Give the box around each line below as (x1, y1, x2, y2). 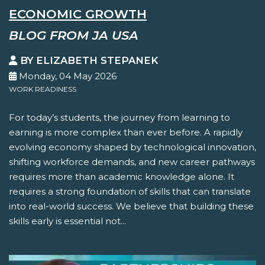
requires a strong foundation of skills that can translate (9, 186, 251, 198)
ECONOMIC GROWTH (9, 6, 147, 21)
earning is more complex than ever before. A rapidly (9, 127, 243, 138)
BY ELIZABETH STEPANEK (17, 54, 158, 67)
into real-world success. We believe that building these (9, 201, 254, 212)
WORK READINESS (9, 85, 76, 94)
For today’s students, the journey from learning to (9, 112, 230, 124)
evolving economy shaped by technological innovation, (9, 141, 256, 153)
